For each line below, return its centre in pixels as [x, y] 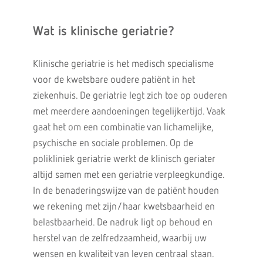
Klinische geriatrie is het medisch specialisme [123, 64]
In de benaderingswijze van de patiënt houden [126, 191]
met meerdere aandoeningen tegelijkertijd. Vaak [129, 112]
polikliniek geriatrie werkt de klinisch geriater [124, 159]
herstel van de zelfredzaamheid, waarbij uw [119, 239]
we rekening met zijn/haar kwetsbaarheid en [124, 207]
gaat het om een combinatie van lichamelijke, [123, 128]
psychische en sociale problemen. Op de [113, 144]
